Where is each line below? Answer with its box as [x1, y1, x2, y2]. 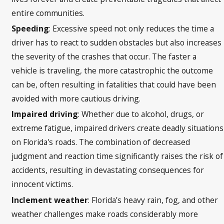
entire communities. [11, 7, 85, 19]
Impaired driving [11, 108, 78, 120]
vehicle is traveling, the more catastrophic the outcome [11, 65, 213, 76]
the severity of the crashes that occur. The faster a [11, 51, 197, 62]
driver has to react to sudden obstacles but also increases [11, 37, 222, 48]
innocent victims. [11, 178, 73, 190]
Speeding [11, 23, 49, 34]
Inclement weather [11, 194, 88, 205]
